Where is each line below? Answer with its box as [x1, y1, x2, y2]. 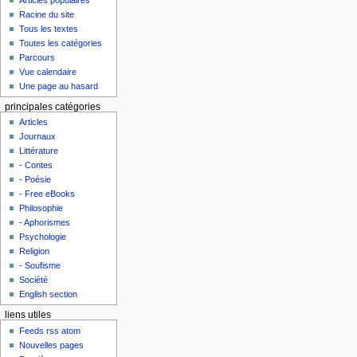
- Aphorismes [19, 218, 71, 228]
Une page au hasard [19, 80, 99, 91]
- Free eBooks [19, 189, 76, 199]
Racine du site [19, 9, 75, 19]
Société [19, 275, 49, 285]
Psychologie [19, 232, 67, 242]
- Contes [19, 160, 53, 171]
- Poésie [19, 175, 52, 185]
